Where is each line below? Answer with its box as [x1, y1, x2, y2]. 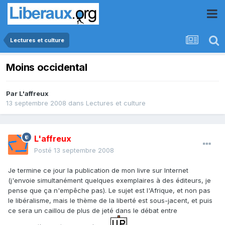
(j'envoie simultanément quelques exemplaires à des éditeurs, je [8, 176, 211, 185]
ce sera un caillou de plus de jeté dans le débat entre [8, 206, 177, 215]
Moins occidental [6, 61, 87, 74]
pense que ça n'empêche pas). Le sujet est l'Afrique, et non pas [8, 186, 210, 195]
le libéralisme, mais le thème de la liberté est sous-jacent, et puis [8, 196, 212, 205]
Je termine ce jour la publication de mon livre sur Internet [8, 166, 188, 175]
